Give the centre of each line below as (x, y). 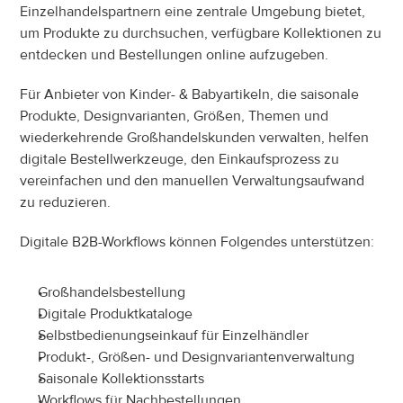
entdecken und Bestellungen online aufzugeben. (175, 55)
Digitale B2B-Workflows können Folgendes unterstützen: (197, 242)
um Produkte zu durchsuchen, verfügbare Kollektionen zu (201, 33)
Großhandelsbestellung (112, 292)
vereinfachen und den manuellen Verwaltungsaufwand (193, 181)
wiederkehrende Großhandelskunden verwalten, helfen (195, 138)
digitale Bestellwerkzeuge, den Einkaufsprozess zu (180, 159)
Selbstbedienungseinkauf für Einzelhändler (174, 336)
